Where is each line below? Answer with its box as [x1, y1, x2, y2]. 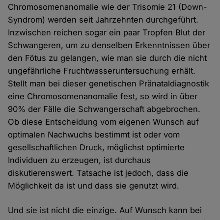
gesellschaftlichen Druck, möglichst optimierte [8, 142, 185, 153]
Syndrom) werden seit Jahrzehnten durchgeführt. [8, 15, 199, 25]
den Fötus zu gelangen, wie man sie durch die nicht [8, 53, 207, 63]
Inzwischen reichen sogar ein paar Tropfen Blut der [8, 27, 206, 38]
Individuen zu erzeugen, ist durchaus [8, 155, 151, 165]
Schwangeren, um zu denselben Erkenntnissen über [8, 40, 211, 51]
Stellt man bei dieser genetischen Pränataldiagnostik [8, 79, 210, 89]
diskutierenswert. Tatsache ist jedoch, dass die [8, 168, 189, 178]
